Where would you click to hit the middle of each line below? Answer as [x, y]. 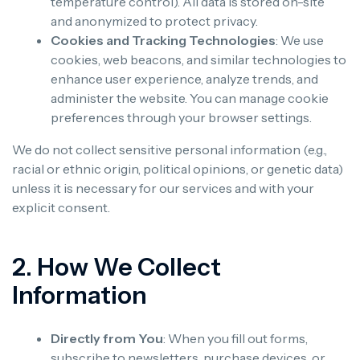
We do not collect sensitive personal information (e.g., [170, 150]
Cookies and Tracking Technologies [163, 41]
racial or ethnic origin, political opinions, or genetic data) [178, 169]
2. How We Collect [117, 268]
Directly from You [107, 339]
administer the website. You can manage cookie [190, 98]
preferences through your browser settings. [181, 118]
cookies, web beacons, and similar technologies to [198, 60]
